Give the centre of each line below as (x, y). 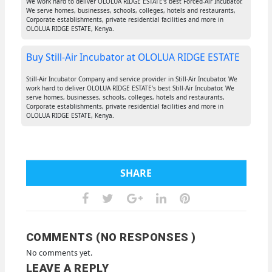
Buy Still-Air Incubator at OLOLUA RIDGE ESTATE (133, 57)
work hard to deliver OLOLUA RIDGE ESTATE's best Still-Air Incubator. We (130, 88)
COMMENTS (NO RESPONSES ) (111, 237)
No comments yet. (59, 253)
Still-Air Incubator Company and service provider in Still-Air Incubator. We (131, 79)
